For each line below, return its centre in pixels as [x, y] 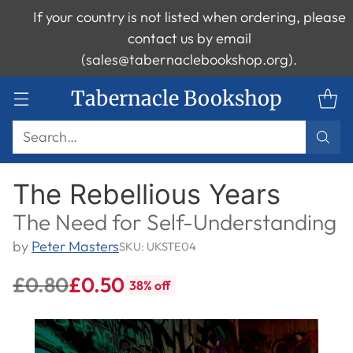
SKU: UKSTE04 [158, 247]
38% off [150, 286]
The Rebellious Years [147, 194]
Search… [50, 137]
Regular [48, 299]
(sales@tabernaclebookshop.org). [189, 59]
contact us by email [189, 38]
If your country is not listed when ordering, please [189, 17]
